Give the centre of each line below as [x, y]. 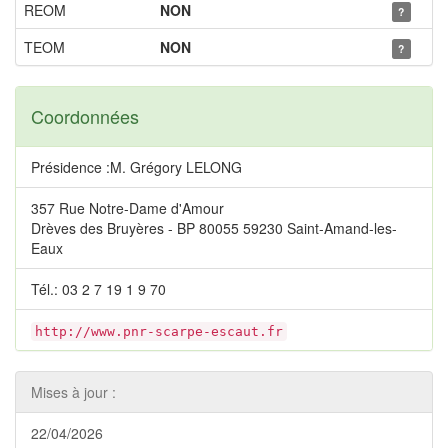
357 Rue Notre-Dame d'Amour [127, 208]
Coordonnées [85, 116]
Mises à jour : [73, 392]
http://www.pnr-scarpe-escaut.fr [159, 331]
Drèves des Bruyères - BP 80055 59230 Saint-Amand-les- [214, 228]
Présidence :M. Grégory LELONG [136, 167]
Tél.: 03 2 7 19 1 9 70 [98, 289]
